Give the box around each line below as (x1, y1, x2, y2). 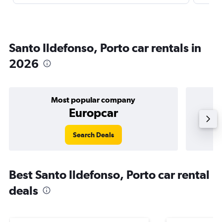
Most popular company (51, 95, 136, 104)
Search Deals (72, 131, 114, 139)
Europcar (68, 106, 118, 119)
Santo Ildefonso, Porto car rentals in (9, 41, 201, 55)
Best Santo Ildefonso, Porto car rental (9, 167, 210, 181)
